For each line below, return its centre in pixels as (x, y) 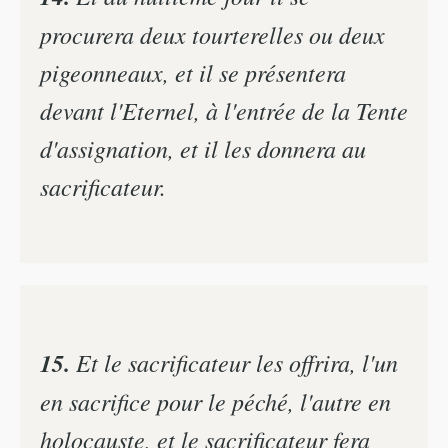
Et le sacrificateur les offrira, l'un (234, 361)
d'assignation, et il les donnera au (203, 148)
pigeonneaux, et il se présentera (193, 72)
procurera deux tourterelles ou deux (212, 34)
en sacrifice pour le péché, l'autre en (215, 400)
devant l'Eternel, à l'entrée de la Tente (224, 110)
